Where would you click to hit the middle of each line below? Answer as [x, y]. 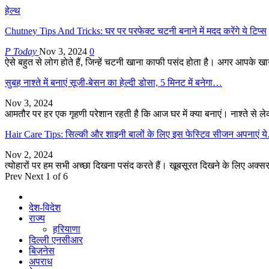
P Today [22, 51]
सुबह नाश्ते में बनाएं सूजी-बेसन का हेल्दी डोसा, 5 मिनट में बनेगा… [113, 82]
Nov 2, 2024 [29, 154]
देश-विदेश [45, 207]
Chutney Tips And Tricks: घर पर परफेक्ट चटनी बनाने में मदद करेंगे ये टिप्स [136, 31]
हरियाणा [67, 229]
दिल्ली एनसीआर [56, 240]
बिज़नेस [42, 250]
